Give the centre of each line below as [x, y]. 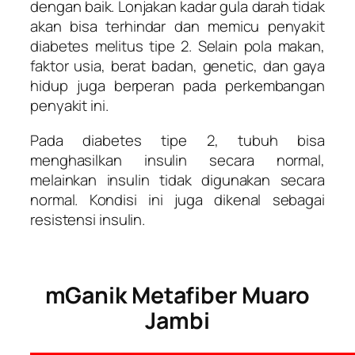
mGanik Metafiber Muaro [177, 296]
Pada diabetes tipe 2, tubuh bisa [177, 140]
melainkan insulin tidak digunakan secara [177, 179]
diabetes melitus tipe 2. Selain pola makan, [177, 46]
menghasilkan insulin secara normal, [177, 160]
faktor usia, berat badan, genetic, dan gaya [177, 66]
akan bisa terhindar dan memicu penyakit [177, 27]
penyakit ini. [69, 106]
